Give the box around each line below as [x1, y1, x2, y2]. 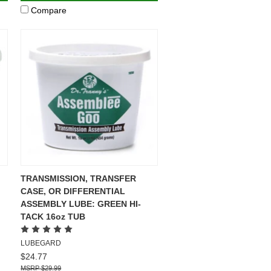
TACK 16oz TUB [21, 211, 86, 221]
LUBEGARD [21, 238, 62, 247]
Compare [31, 5, 67, 15]
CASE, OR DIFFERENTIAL [21, 186, 126, 196]
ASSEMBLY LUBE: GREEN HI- [21, 198, 142, 209]
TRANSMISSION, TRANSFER [21, 173, 137, 183]
